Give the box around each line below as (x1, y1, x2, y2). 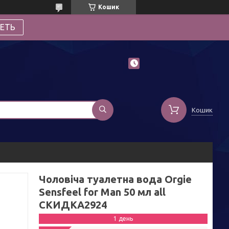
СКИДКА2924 (39, 199, 107, 211)
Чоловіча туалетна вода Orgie (39, 173, 192, 185)
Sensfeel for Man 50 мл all (39, 186, 166, 198)
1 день (113, 215, 133, 222)
